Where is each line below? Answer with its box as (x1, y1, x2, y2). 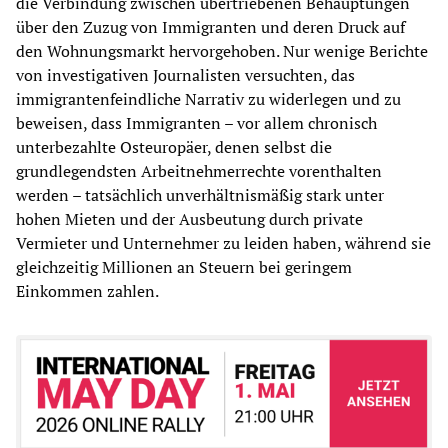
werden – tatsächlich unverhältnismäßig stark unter (16, 184, 384, 207)
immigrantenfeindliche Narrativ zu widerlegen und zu (16, 88, 401, 111)
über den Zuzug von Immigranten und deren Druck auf (16, 16, 405, 39)
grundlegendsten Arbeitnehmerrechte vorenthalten (16, 160, 382, 183)
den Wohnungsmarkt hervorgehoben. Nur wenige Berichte (16, 40, 428, 63)
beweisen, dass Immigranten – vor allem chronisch (16, 112, 377, 135)
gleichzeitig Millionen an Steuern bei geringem (16, 256, 352, 279)
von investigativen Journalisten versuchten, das (16, 64, 355, 87)
